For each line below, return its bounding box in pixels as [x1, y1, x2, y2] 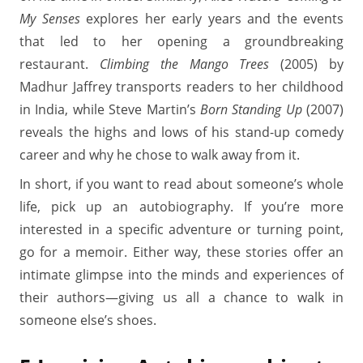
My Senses [19, 10, 80, 28]
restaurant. [19, 55, 100, 73]
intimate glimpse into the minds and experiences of [19, 266, 344, 284]
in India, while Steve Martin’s [19, 100, 200, 118]
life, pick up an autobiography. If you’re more [19, 198, 344, 216]
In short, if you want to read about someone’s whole [19, 175, 344, 193]
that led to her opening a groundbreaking [19, 32, 344, 50]
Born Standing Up [199, 100, 302, 118]
